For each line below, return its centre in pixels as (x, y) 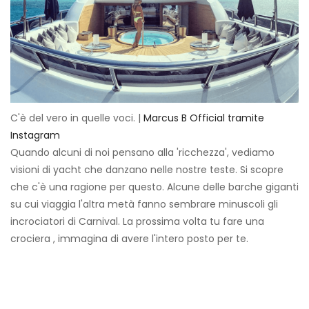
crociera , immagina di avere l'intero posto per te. (129, 239)
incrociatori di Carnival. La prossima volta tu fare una (137, 222)
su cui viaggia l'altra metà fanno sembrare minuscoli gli (144, 205)
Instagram (35, 136)
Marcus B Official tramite (204, 118)
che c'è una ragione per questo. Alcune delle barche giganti (154, 187)
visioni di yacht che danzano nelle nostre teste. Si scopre (147, 170)
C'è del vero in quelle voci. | (77, 118)
